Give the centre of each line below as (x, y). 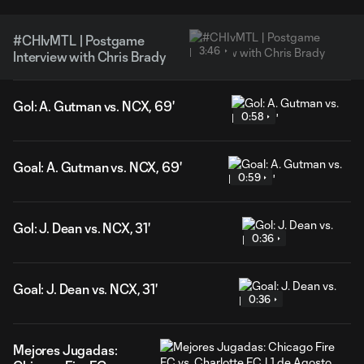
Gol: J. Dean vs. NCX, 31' (82, 228)
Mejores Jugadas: (65, 350)
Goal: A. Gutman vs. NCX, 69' (97, 167)
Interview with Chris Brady (90, 56)
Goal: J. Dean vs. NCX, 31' (85, 289)
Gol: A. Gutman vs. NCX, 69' (94, 106)
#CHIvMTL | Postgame (79, 40)
